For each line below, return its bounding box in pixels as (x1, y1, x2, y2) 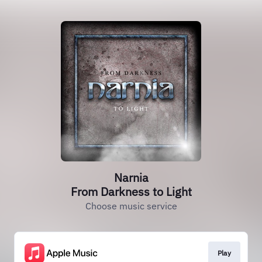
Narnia (113, 170, 149, 185)
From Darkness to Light (70, 184, 192, 199)
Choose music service (85, 200, 177, 212)
